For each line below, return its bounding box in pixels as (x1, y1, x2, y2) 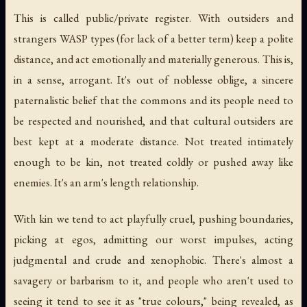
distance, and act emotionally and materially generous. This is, (14, 51, 293, 67)
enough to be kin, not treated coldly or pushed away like (14, 154, 293, 170)
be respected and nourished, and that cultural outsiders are (14, 113, 293, 129)
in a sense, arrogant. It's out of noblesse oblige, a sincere (14, 72, 293, 88)
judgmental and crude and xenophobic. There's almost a (14, 252, 293, 268)
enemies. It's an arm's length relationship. (14, 175, 199, 191)
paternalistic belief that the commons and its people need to (14, 93, 293, 108)
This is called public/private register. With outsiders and (14, 10, 293, 26)
